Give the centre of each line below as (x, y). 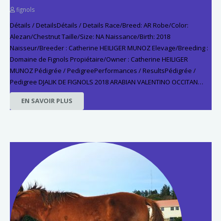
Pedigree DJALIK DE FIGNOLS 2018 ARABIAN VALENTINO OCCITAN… (106, 82)
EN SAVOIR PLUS (47, 101)
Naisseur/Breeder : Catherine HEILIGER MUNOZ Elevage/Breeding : (109, 48)
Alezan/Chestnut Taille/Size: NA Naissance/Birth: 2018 (90, 36)
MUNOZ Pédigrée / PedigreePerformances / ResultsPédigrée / (103, 70)
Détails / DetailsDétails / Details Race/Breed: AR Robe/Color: (99, 25)
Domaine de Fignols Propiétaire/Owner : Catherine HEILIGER (99, 59)
